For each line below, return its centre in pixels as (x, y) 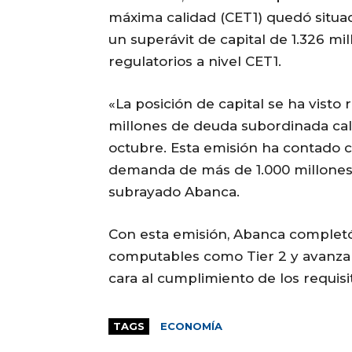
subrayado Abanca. (174, 191)
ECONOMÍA (191, 326)
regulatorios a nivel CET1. (195, 61)
